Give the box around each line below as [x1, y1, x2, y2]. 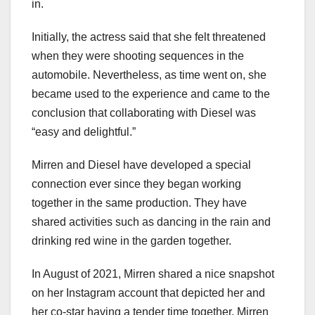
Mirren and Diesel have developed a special [32, 158, 251, 171]
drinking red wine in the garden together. [32, 234, 231, 247]
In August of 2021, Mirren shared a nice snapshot [32, 267, 274, 280]
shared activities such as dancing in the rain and [32, 215, 271, 228]
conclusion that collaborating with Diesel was [32, 106, 256, 119]
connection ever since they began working [32, 177, 241, 190]
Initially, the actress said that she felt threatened [32, 30, 266, 43]
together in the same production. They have [32, 196, 247, 209]
